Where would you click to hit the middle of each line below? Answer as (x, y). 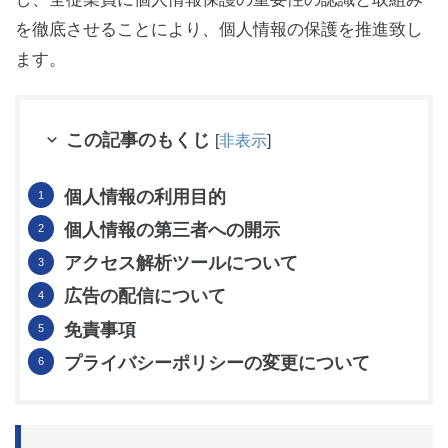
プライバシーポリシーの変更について (217, 362)
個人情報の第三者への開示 (172, 229)
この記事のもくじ (138, 140)
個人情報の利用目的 (145, 196)
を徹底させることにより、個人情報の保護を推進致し (219, 29)
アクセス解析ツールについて (181, 263)
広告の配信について (145, 296)
